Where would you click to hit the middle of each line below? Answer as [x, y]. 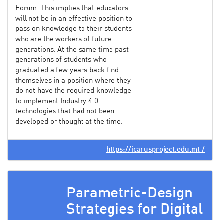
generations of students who [61, 60]
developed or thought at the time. [69, 122]
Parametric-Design [129, 193]
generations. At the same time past [72, 50]
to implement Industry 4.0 [57, 101]
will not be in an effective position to [74, 19]
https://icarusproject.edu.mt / [155, 150]
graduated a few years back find [67, 70]
